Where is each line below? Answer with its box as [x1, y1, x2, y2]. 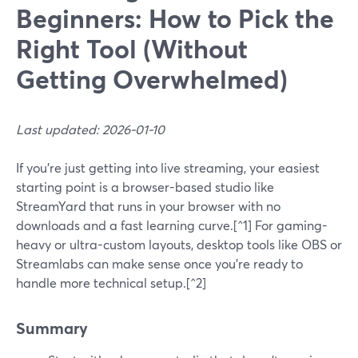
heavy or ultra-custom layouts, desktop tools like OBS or [16, 236, 342, 253]
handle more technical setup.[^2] [16, 274, 206, 291]
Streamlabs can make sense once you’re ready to [16, 255, 303, 272]
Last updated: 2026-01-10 [16, 121, 165, 137]
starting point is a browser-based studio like [16, 178, 274, 195]
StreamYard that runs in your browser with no [16, 197, 280, 214]
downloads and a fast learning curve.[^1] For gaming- [16, 217, 328, 233]
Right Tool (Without [16, 31, 248, 66]
